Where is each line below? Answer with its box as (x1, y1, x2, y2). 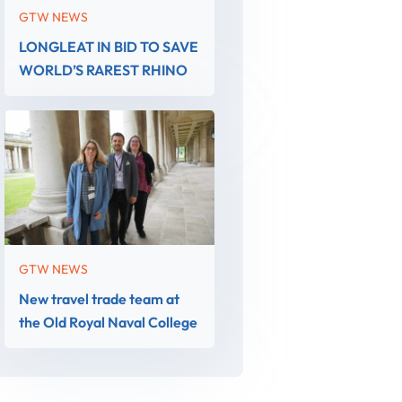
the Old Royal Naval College (19, 313, 198, 331)
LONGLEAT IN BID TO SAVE (19, 38, 199, 56)
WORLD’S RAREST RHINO (19, 61, 188, 79)
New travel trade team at (19, 290, 180, 308)
